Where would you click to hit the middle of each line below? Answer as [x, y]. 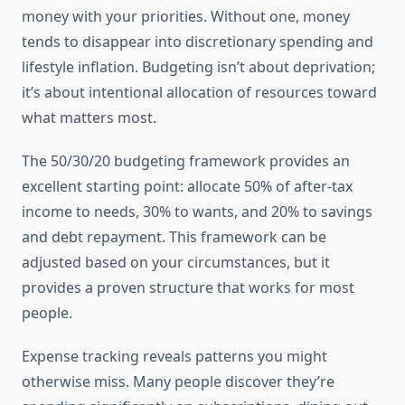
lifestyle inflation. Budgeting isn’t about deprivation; [198, 67]
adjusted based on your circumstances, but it [176, 263]
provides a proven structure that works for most [188, 288]
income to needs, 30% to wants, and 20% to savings [197, 212]
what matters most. [89, 118]
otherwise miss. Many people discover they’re [178, 382]
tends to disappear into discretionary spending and [198, 42]
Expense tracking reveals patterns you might [174, 357]
